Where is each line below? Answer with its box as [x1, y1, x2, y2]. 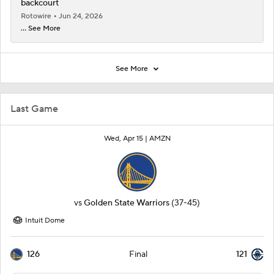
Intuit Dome [25, 216, 65, 226]
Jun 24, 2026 [59, 12, 103, 21]
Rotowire [21, 12, 53, 21]
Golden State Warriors [84, 198, 169, 209]
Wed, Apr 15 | [103, 134, 149, 144]
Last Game [10, 103, 58, 116]
